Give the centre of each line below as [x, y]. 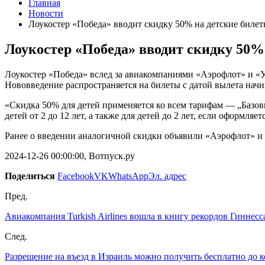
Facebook [76, 176]
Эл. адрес [167, 176]
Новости [46, 13]
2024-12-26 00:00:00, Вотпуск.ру [70, 156]
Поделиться [30, 176]
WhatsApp [128, 176]
